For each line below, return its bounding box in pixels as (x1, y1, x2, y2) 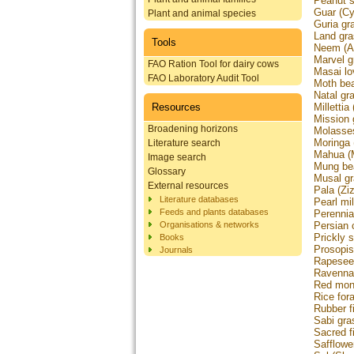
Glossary (148, 165, 186, 177)
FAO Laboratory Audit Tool (148, 72, 259, 84)
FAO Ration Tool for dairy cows (148, 58, 279, 70)
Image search (148, 151, 206, 163)
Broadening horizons (148, 122, 238, 134)
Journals (160, 244, 193, 254)
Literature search (148, 137, 220, 149)
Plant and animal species (148, 7, 256, 19)
